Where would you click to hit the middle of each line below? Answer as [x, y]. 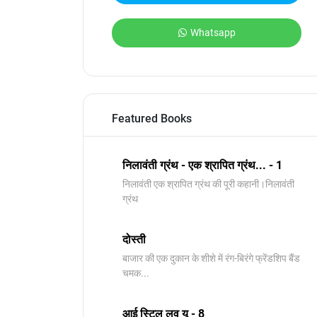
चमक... [136, 273]
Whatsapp [213, 33]
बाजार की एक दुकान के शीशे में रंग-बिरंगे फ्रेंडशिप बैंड [211, 258]
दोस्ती [134, 240]
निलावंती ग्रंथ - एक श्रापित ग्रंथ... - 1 [202, 165]
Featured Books [152, 119]
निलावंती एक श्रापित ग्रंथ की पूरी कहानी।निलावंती [208, 184]
